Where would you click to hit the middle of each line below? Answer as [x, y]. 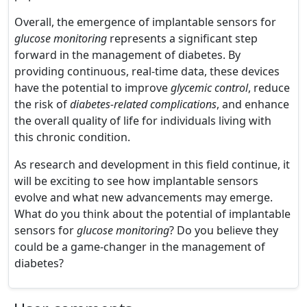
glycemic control [209, 88]
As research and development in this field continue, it [152, 164]
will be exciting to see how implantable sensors [136, 181]
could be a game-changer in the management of [140, 247]
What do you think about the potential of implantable [152, 214]
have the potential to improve [93, 88]
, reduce [269, 88]
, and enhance [253, 104]
